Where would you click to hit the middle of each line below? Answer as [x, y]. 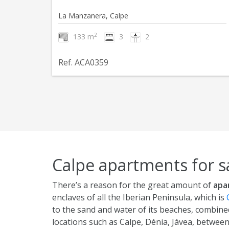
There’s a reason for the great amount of [133, 185]
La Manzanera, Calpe [93, 16]
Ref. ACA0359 [83, 62]
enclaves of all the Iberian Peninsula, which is [139, 197]
